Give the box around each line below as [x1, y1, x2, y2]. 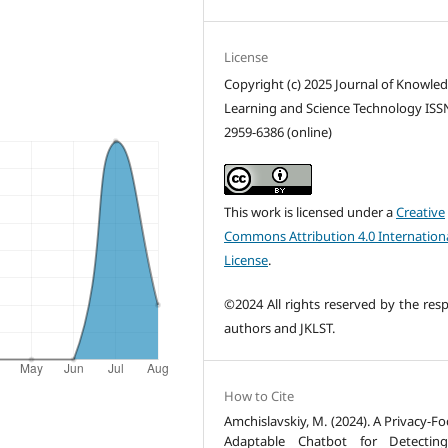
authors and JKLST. [224, 318, 336, 337]
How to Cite [224, 386, 295, 405]
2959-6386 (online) [224, 122, 333, 141]
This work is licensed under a [224, 202, 397, 221]
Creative [396, 202, 446, 221]
